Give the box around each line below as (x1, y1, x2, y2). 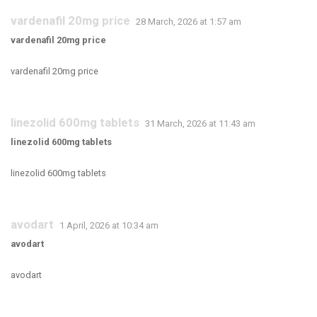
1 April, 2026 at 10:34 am (59, 220, 158, 231)
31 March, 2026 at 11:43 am (145, 118, 255, 129)
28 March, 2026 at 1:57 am (136, 16, 241, 27)
